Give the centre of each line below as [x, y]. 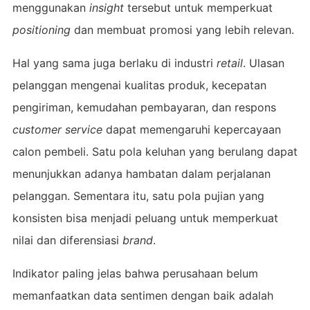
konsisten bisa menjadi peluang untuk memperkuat [145, 218]
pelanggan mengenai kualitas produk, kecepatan [139, 85]
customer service [57, 129]
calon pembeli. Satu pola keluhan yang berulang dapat [155, 151]
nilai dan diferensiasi [67, 240]
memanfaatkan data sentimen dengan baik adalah [143, 295]
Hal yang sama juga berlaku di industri [114, 63]
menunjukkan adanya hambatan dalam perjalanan [141, 173]
